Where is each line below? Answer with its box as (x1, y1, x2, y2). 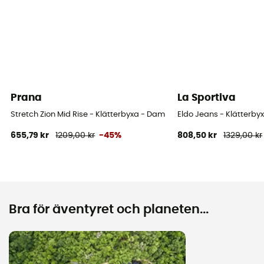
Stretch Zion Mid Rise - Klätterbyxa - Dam (11, 110, 166, 118)
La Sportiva (177, 92, 236, 103)
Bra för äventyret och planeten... (9, 203, 209, 216)
